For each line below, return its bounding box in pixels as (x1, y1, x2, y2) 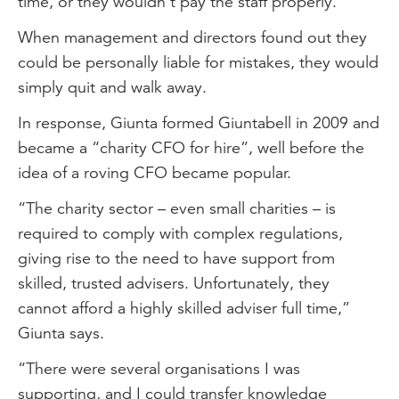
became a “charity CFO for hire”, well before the (18, 136, 364, 158)
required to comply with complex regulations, (18, 222, 343, 243)
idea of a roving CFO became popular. (18, 161, 291, 183)
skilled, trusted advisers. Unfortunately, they (18, 272, 330, 293)
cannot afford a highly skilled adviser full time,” (18, 297, 350, 318)
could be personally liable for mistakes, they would (18, 51, 379, 72)
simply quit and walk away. (18, 76, 207, 97)
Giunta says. (18, 322, 104, 343)
